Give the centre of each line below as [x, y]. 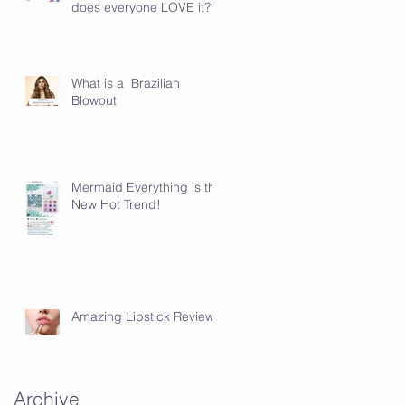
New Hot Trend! [116, 204]
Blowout [94, 100]
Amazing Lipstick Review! [145, 316]
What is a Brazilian [126, 83]
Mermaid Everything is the [147, 187]
